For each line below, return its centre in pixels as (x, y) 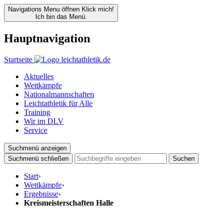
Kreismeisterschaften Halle (69, 203)
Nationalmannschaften (59, 94)
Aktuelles (39, 76)
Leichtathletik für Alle (58, 103)
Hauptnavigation (47, 38)
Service (36, 130)
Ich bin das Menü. (61, 17)
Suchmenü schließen (38, 158)
